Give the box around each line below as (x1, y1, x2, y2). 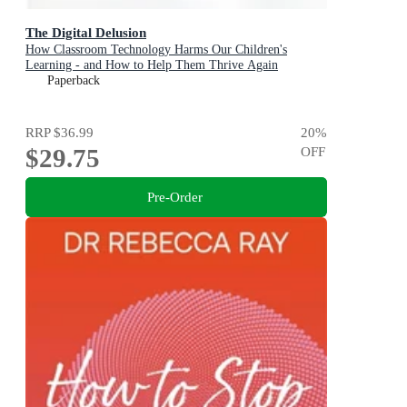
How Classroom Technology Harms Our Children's (25, 43, 287, 57)
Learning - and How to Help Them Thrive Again (25, 58, 278, 73)
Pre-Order (146, 188, 203, 204)
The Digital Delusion (25, 25, 146, 41)
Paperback (47, 74, 100, 88)
